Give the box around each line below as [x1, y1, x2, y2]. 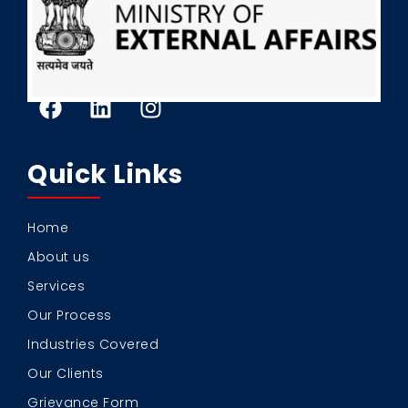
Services [27, 277, 85, 296]
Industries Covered [27, 335, 158, 354]
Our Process [27, 306, 112, 325]
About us [27, 248, 89, 267]
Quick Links [27, 157, 183, 193]
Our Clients [27, 364, 104, 383]
